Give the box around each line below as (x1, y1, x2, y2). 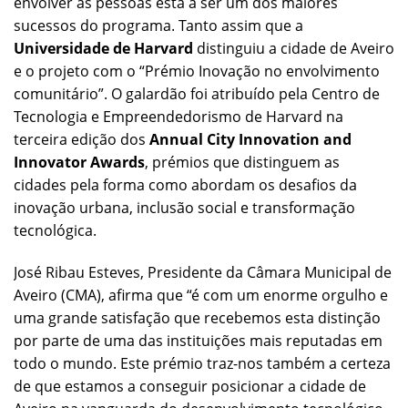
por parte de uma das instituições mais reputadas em (14, 330, 382, 351)
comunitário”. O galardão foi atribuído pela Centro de (14, 83, 380, 104)
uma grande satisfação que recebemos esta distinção (14, 307, 381, 328)
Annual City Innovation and (149, 128, 352, 149)
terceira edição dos (14, 128, 149, 149)
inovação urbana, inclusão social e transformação (14, 197, 355, 218)
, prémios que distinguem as (145, 151, 340, 172)
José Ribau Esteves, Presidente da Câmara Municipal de (14, 261, 392, 282)
